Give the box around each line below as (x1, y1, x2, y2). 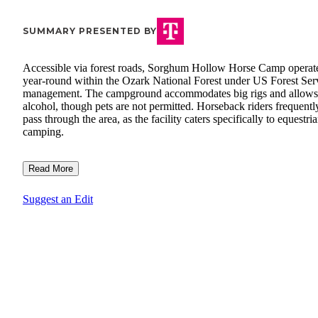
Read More (28, 163, 73, 175)
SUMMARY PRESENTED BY (23, 26, 157, 37)
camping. (23, 126, 64, 138)
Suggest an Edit (23, 193, 93, 206)
